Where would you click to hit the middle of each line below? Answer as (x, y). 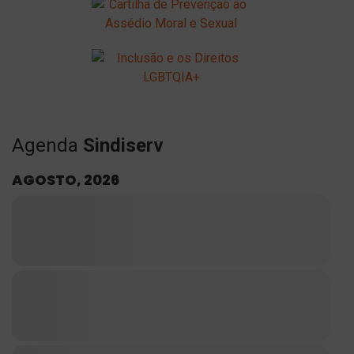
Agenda (47, 145)
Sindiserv (123, 145)
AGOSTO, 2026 (66, 180)
